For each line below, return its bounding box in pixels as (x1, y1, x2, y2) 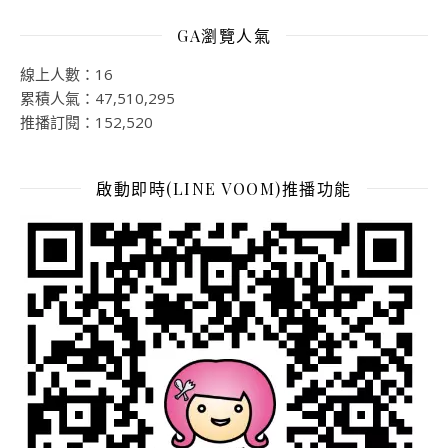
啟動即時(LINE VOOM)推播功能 (96, 177, 352, 199)
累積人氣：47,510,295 (20, 87, 175, 108)
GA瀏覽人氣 (177, 24, 271, 46)
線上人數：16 (20, 63, 113, 84)
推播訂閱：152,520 (20, 111, 153, 132)
